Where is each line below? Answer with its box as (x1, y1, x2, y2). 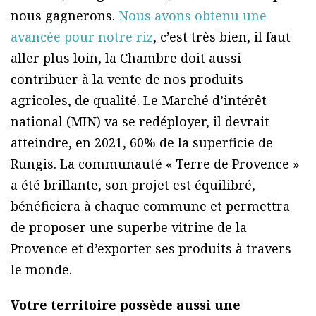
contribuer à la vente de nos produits (11, 70, 243, 87)
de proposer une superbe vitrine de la (11, 218, 247, 236)
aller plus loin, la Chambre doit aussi (11, 49, 241, 66)
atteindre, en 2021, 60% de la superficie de (11, 133, 273, 151)
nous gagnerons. (11, 6, 119, 24)
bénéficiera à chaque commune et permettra (11, 197, 290, 214)
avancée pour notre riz (11, 28, 153, 45)
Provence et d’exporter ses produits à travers (11, 239, 291, 257)
